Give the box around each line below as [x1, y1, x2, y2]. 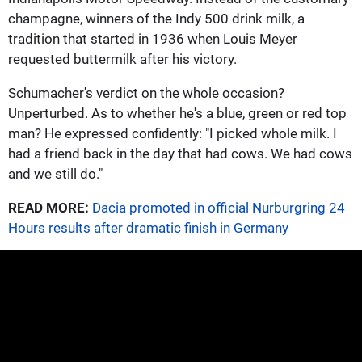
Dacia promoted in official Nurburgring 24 [92, 199, 345, 216]
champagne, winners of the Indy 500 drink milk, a [8, 10, 305, 27]
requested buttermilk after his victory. [8, 50, 237, 67]
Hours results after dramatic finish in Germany [8, 219, 288, 236]
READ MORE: [8, 199, 89, 216]
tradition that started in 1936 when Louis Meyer [8, 30, 297, 47]
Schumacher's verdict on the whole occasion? [8, 84, 284, 101]
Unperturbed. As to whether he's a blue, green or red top [8, 104, 347, 121]
